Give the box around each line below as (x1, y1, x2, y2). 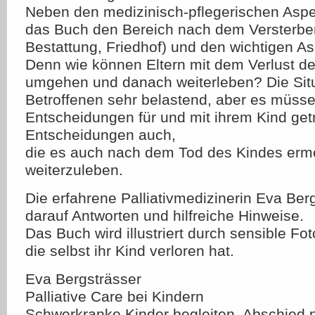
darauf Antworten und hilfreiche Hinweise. (25, 207, 304, 224)
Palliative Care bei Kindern (25, 288, 204, 304)
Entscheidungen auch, (25, 127, 176, 143)
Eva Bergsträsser (25, 271, 141, 287)
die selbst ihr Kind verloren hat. (25, 243, 234, 259)
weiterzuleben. (25, 162, 123, 178)
